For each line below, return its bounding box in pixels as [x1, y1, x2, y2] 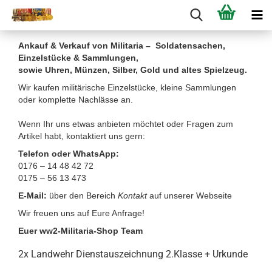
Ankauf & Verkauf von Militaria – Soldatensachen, [18, 41, 225, 50]
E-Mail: [18, 191, 49, 200]
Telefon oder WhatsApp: [18, 149, 119, 158]
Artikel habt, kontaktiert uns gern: [18, 131, 145, 141]
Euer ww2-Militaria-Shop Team [18, 226, 143, 236]
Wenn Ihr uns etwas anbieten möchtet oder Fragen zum [18, 119, 233, 129]
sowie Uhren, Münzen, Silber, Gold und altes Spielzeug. [18, 65, 247, 75]
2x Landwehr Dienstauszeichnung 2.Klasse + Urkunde [18, 248, 248, 260]
